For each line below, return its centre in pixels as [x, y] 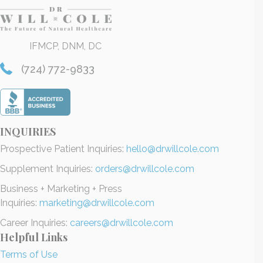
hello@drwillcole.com [173, 149]
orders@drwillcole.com [145, 169]
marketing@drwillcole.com [97, 203]
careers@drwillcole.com [122, 223]
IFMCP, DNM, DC [65, 46]
